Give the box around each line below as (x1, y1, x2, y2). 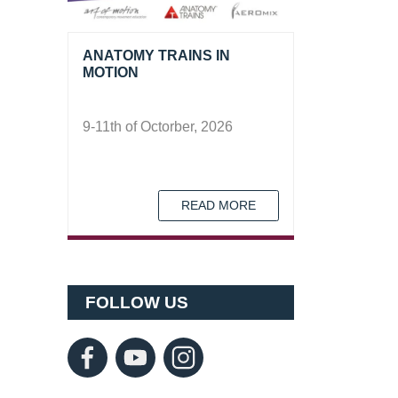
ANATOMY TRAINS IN (83, 48, 230, 63)
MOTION (83, 65, 139, 80)
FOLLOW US (85, 293, 188, 312)
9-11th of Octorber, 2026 (83, 119, 233, 134)
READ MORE (181, 198, 256, 212)
